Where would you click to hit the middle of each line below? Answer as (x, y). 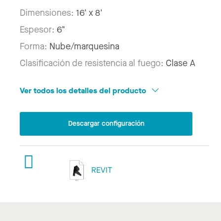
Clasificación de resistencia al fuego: (93, 63)
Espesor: (38, 30)
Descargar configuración (106, 123)
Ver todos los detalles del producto (84, 91)
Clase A (181, 63)
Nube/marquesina (84, 47)
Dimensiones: (48, 13)
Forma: (35, 47)
